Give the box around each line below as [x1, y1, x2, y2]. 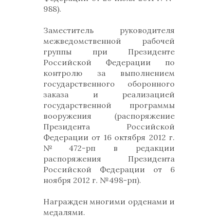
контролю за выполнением [43, 68, 175, 78]
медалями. [43, 207, 85, 217]
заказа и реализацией [43, 90, 175, 99]
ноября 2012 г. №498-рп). [43, 175, 141, 185]
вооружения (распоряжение [43, 111, 175, 121]
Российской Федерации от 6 [43, 164, 175, 174]
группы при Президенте [43, 47, 175, 56]
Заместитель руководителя [43, 25, 175, 35]
